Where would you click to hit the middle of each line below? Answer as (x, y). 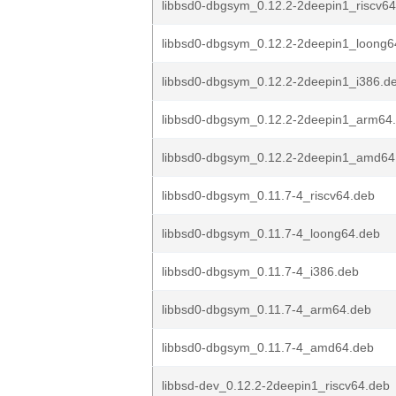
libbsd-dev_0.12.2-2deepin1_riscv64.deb (276, 385)
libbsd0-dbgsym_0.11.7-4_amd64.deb (268, 347)
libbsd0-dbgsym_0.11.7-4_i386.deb (260, 271)
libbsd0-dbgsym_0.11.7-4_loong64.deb (271, 233)
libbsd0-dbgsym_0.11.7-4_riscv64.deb (268, 195)
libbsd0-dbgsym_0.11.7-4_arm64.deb (267, 309)
